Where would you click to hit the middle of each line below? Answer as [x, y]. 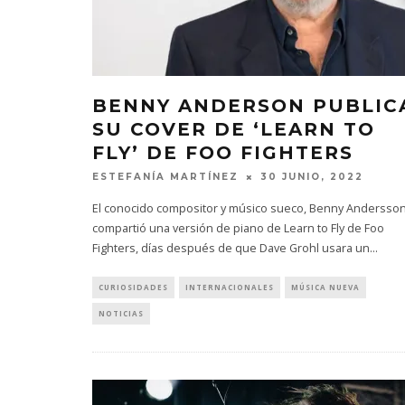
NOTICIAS [121, 314]
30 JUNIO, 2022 [312, 177]
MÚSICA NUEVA [325, 287]
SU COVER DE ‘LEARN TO [234, 129]
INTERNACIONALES [230, 287]
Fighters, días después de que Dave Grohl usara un [231, 249]
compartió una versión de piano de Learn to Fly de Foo [238, 229]
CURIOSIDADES [133, 287]
